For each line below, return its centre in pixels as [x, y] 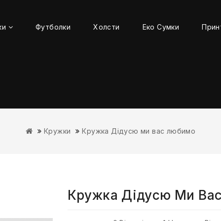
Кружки [57, 131]
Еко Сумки [161, 27]
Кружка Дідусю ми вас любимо [139, 131]
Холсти [107, 27]
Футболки [53, 27]
